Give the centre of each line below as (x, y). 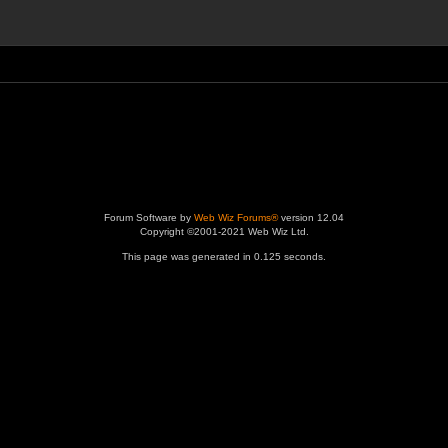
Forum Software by (149, 217)
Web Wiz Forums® (236, 217)
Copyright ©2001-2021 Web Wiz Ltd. (224, 231)
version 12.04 (311, 217)
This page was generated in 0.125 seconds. (224, 256)
